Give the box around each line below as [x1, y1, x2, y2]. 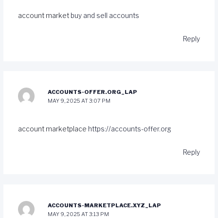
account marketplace [18, 125, 88, 133]
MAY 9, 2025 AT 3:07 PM [48, 97, 111, 105]
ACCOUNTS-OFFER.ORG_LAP [48, 89, 138, 96]
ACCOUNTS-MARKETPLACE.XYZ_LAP [48, 201, 162, 209]
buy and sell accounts [70, 12, 139, 20]
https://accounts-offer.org [88, 125, 171, 133]
